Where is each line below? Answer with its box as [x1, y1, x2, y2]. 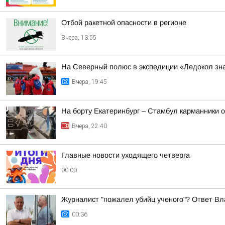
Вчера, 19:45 [72, 78, 107, 85]
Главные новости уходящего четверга [61, 151, 190, 159]
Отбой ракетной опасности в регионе [61, 19, 186, 27]
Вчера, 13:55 [61, 34, 96, 41]
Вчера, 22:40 [72, 123, 107, 130]
